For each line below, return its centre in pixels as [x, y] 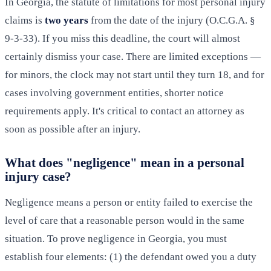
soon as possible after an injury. [73, 129]
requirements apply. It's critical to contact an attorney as [125, 111]
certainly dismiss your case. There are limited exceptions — [133, 57]
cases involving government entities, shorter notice [114, 93]
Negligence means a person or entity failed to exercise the [129, 203]
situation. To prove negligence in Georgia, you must [116, 239]
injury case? [38, 177]
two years [67, 21]
